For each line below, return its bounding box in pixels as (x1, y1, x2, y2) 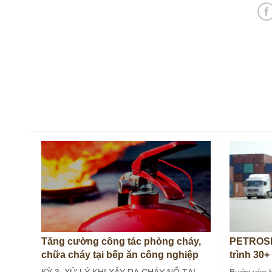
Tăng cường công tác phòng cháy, (41, 236, 201, 247)
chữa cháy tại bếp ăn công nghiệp (41, 250, 199, 260)
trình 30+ (229, 250, 270, 260)
